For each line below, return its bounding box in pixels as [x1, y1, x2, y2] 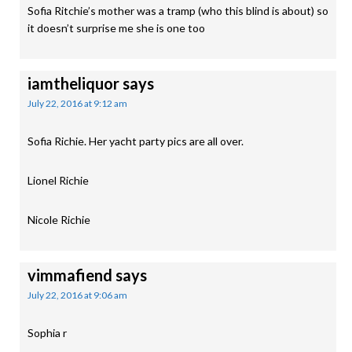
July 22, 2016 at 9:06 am [27, 289, 127, 301]
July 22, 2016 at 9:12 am [27, 97, 127, 109]
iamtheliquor [27, 74, 119, 93]
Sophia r [27, 326, 67, 339]
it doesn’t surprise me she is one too [27, 21, 205, 35]
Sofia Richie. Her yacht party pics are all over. [27, 134, 244, 148]
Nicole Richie [27, 213, 90, 226]
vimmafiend [27, 266, 112, 284]
